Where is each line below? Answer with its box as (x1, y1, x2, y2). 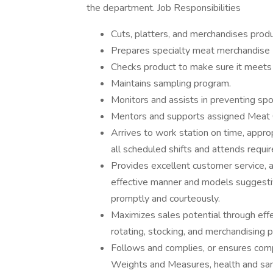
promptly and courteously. (111, 192, 222, 205)
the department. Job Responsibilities (87, 1, 241, 15)
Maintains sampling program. (111, 77, 233, 90)
